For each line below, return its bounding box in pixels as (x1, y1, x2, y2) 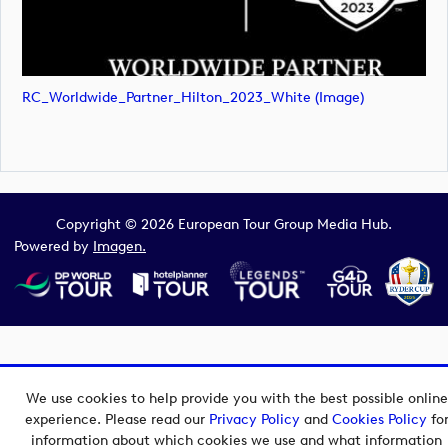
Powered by (14, 238, 93, 256)
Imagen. (93, 238, 146, 256)
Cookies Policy (331, 411, 427, 428)
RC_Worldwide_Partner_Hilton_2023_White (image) (22, 88, 364, 106)
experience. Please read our (24, 411, 209, 428)
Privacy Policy (208, 411, 300, 428)
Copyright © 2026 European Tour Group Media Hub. (56, 215, 392, 233)
